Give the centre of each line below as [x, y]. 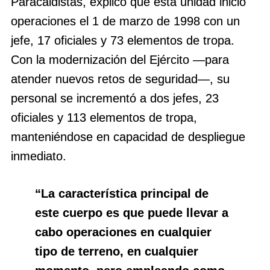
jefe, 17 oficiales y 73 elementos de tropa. [123, 41]
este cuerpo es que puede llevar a [132, 213]
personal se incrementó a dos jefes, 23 [115, 99]
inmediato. [39, 156]
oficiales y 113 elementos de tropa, [104, 118]
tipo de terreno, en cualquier [117, 252]
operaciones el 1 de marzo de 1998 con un [125, 21]
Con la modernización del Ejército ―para [120, 60]
